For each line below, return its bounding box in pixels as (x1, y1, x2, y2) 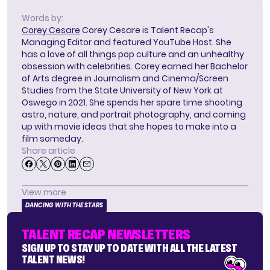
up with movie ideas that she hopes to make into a (22, 121, 236, 133)
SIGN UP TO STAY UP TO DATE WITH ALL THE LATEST (22, 242, 237, 255)
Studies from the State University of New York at (22, 84, 223, 97)
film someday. (22, 133, 83, 145)
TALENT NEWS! (22, 253, 85, 266)
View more (22, 186, 66, 199)
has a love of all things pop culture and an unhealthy (22, 48, 244, 61)
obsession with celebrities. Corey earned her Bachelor (22, 60, 248, 73)
